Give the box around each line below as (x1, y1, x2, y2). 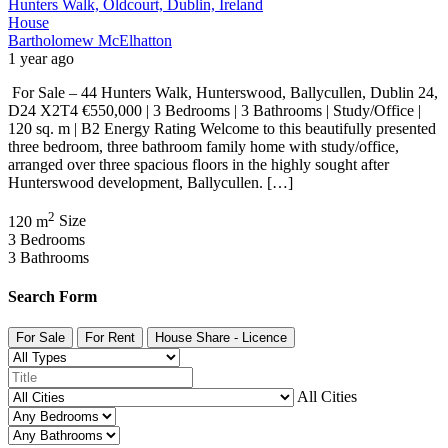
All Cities (294, 388, 357, 406)
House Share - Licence (155, 330, 287, 346)
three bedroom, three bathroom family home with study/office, (8, 138, 399, 156)
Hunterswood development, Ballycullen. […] (8, 174, 293, 192)
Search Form (8, 287, 97, 305)
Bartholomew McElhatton (8, 32, 172, 50)
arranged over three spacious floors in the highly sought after (8, 156, 389, 174)
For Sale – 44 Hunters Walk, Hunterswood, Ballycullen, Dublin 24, (8, 84, 438, 102)
